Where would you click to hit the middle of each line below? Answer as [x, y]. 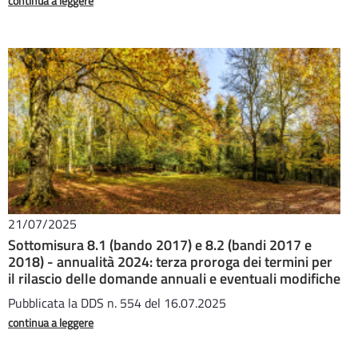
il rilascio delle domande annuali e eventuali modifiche [174, 278]
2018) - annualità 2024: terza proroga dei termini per [170, 262]
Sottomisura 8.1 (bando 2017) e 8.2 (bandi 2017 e [160, 245]
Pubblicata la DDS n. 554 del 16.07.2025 [117, 303]
